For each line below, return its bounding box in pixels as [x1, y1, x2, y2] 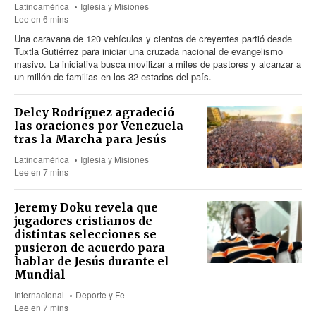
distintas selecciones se [14, 227, 157, 241]
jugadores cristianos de [14, 214, 152, 228]
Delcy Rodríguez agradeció [14, 105, 174, 119]
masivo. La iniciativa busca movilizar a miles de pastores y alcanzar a [14, 57, 301, 71]
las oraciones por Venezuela [14, 119, 183, 133]
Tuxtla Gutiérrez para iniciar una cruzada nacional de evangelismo [14, 44, 283, 58]
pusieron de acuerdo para [14, 241, 165, 255]
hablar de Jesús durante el [14, 254, 169, 268]
